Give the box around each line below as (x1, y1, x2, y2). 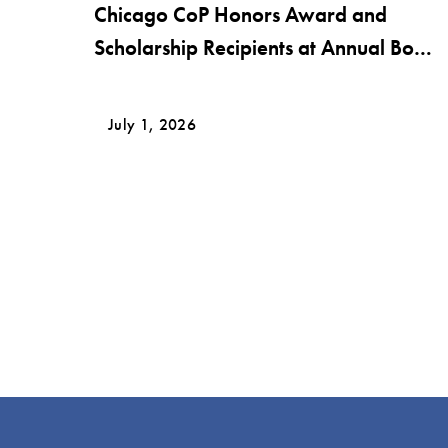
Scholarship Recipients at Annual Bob (94, 33, 427, 61)
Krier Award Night (94, 66, 262, 94)
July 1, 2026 (108, 113, 196, 135)
